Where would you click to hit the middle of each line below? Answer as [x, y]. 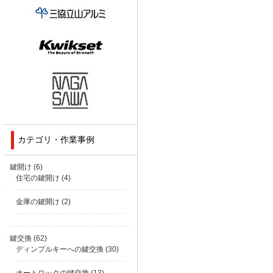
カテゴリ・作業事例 [56, 140]
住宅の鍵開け [38, 178]
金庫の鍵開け [38, 202]
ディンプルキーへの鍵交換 [60, 250]
